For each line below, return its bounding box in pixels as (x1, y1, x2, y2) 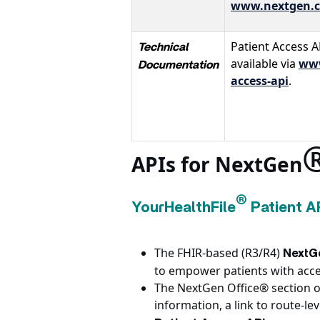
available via (231, 56, 299, 71)
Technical (138, 41, 188, 53)
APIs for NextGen (131, 151, 302, 178)
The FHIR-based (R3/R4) (154, 245, 283, 261)
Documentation (138, 59, 219, 71)
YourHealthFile (131, 201, 236, 215)
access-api (231, 73, 289, 89)
